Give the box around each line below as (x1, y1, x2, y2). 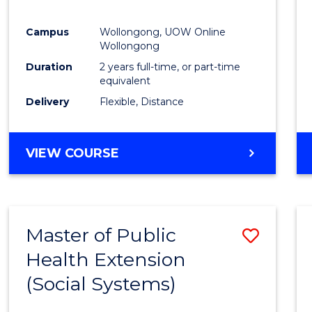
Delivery (26, 95, 70, 108)
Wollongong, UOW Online (100, 25, 226, 38)
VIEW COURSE (26, 145, 120, 161)
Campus (26, 25, 70, 38)
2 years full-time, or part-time (100, 60, 241, 73)
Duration (26, 60, 73, 73)
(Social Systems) (26, 272, 177, 295)
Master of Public (26, 223, 177, 247)
